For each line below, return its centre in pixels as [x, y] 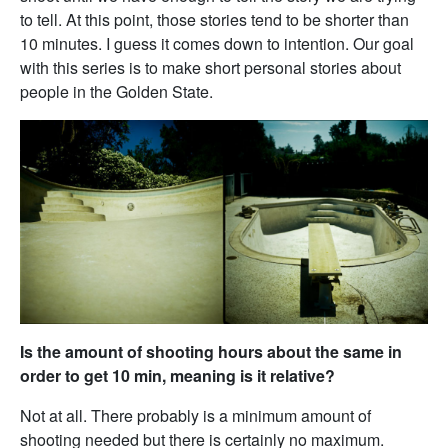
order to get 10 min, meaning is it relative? [177, 375]
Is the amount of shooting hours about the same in [211, 351]
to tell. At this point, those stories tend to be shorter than [214, 20]
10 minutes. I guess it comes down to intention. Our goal [217, 44]
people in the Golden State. [116, 92]
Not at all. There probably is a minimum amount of [195, 415]
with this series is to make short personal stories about [210, 68]
